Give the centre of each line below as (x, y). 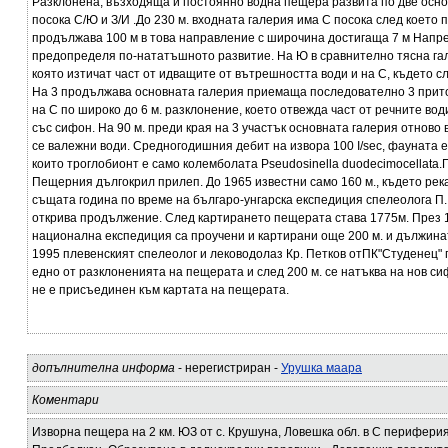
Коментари (65, 400)
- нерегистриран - (228, 368)
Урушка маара (321, 368)
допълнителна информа (103, 368)
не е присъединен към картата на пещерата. (160, 290)
